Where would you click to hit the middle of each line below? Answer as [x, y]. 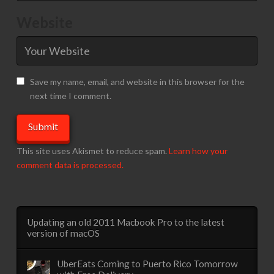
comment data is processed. [70, 165]
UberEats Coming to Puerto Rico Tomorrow [148, 264]
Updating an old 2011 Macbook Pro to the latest [125, 222]
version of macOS [63, 233]
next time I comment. [70, 96]
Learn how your [198, 150]
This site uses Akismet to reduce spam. [92, 150]
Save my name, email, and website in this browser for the [137, 82]
